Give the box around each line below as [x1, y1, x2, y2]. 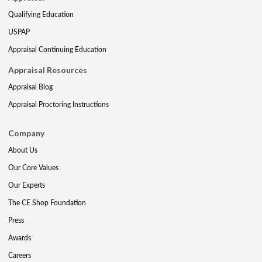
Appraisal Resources [8, 65, 87, 75]
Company [8, 128, 44, 138]
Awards [8, 233, 31, 243]
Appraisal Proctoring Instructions [8, 99, 109, 109]
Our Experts [8, 180, 45, 190]
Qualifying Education [8, 9, 74, 19]
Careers [8, 250, 31, 260]
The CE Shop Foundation [8, 198, 86, 208]
